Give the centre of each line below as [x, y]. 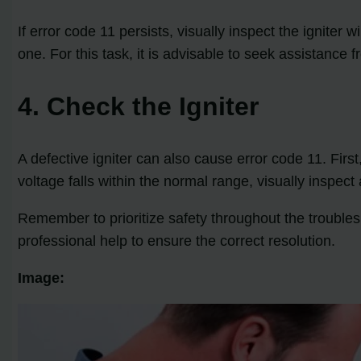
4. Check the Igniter [139, 106]
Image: [41, 278]
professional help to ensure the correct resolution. [177, 241]
